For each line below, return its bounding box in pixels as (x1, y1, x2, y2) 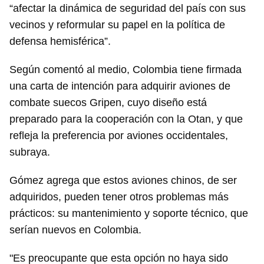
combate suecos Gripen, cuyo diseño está (9, 97, 207, 109)
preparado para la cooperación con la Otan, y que (9, 113, 243, 126)
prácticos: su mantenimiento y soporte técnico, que (9, 207, 248, 220)
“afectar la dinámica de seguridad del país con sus (9, 2, 246, 15)
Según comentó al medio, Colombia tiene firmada (9, 64, 242, 76)
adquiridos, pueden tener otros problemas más (9, 191, 229, 203)
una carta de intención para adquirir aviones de (9, 80, 230, 93)
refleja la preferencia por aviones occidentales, (9, 130, 228, 142)
